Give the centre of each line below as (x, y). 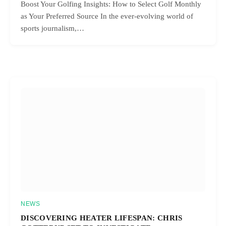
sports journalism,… (52, 29)
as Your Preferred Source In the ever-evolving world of (107, 16)
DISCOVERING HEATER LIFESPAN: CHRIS (102, 218)
